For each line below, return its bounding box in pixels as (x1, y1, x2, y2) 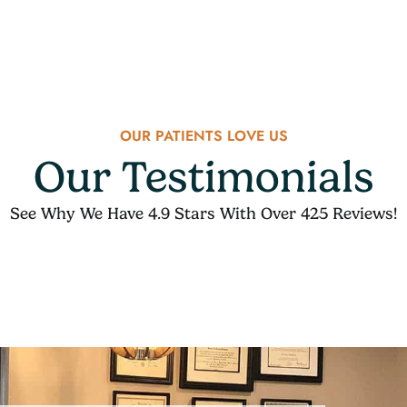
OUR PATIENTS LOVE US (119, 124, 288, 146)
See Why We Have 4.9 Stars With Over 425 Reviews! (10, 203, 397, 223)
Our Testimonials (33, 150, 374, 203)
